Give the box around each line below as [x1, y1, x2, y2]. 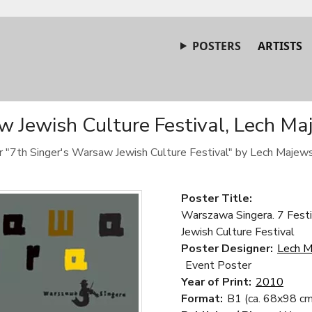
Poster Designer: [181, 241, 273, 256]
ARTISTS [258, 38, 302, 54]
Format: [181, 291, 223, 306]
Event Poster [185, 258, 251, 273]
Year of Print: [181, 274, 251, 290]
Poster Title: [181, 191, 252, 206]
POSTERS [192, 38, 241, 54]
